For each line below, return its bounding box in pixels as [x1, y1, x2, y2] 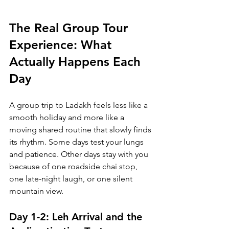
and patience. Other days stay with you [9, 149, 150, 159]
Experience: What [9, 37, 115, 53]
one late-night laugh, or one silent [9, 174, 134, 184]
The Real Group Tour [9, 20, 131, 36]
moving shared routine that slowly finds [9, 125, 153, 135]
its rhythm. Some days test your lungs [9, 137, 146, 147]
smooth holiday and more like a [9, 112, 126, 123]
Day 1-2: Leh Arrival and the [9, 211, 145, 223]
